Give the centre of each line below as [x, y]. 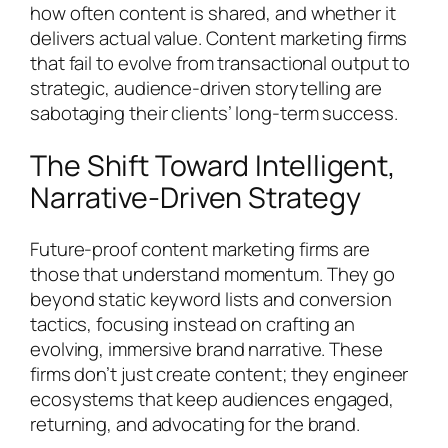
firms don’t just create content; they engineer [219, 374]
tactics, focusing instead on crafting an [192, 324]
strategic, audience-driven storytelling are [206, 88]
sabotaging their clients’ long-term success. [214, 113]
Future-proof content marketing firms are [200, 249]
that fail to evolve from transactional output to [220, 63]
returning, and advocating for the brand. [195, 424]
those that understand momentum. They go [213, 274]
